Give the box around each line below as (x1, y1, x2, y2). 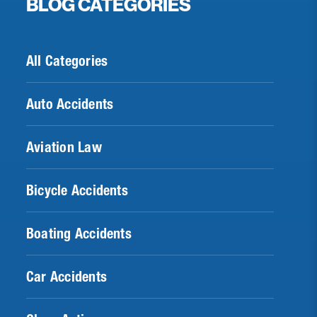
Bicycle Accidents (26, 181, 128, 199)
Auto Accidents (26, 95, 114, 113)
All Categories (26, 52, 108, 69)
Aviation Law (26, 138, 102, 156)
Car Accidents (26, 267, 107, 285)
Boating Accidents (26, 224, 132, 242)
